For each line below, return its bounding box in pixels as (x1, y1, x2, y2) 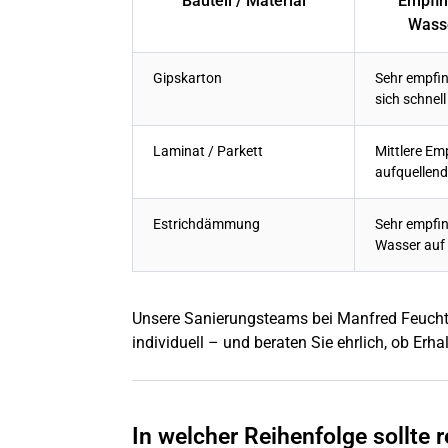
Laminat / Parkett (153, 143, 263, 161)
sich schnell (375, 91, 446, 109)
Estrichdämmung (153, 216, 260, 234)
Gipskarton (153, 70, 222, 88)
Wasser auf (375, 237, 445, 255)
